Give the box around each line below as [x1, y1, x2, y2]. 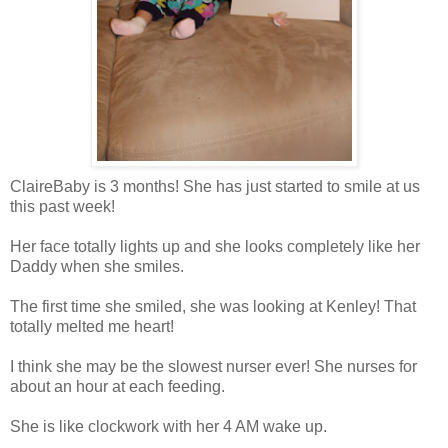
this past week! [10, 197, 115, 215]
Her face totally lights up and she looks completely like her [10, 237, 420, 255]
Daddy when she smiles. [10, 257, 184, 275]
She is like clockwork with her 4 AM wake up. [10, 417, 327, 435]
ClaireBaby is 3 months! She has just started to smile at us [10, 177, 420, 195]
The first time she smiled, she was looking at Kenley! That [10, 297, 416, 315]
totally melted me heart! [10, 317, 174, 335]
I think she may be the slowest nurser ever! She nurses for [10, 357, 417, 375]
